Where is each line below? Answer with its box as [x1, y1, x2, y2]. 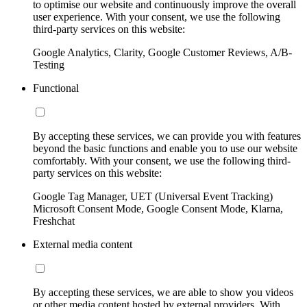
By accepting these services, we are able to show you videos [33, 286, 293, 299]
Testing [33, 59, 64, 71]
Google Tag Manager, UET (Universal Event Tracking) [33, 191, 273, 203]
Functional [33, 82, 79, 95]
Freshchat [33, 215, 75, 228]
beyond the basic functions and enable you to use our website [33, 143, 297, 155]
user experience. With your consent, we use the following [33, 11, 280, 23]
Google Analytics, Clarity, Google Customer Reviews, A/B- [33, 47, 292, 59]
